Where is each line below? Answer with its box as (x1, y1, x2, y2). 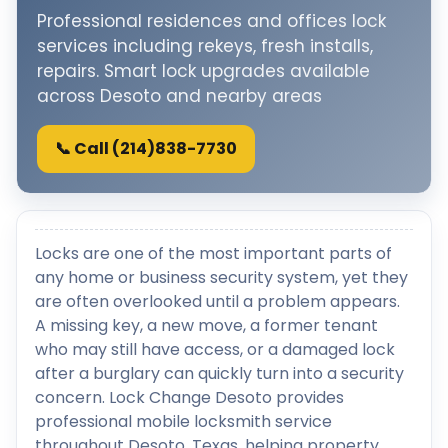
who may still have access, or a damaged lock (35, 338, 395, 361)
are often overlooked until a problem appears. (35, 290, 400, 313)
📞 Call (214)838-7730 (55, 137, 237, 160)
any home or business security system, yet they (35, 266, 408, 289)
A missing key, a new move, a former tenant (35, 314, 378, 337)
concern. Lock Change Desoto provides (35, 386, 344, 409)
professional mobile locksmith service (35, 410, 332, 433)
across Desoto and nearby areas (37, 84, 322, 108)
